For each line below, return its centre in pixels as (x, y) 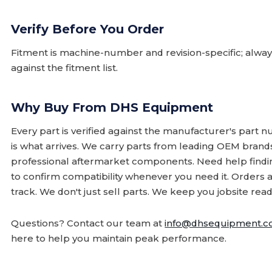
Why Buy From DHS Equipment (112, 107)
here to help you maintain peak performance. (119, 238)
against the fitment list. (65, 68)
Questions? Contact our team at (88, 223)
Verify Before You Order (88, 29)
